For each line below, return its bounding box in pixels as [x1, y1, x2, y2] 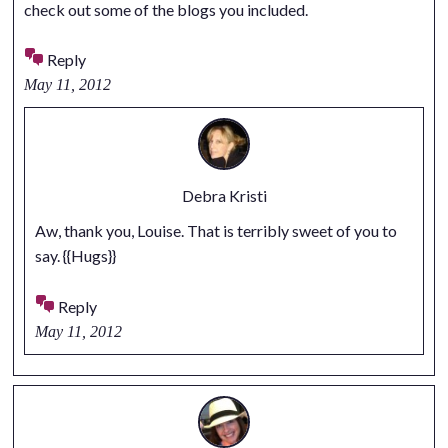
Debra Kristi [181, 186, 267, 206]
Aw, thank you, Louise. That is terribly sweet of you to [34, 221, 397, 241]
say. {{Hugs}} [34, 246, 116, 266]
